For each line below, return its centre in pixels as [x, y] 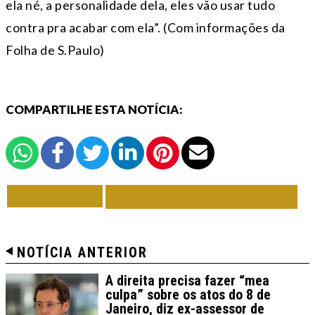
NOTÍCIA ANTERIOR [82, 252]
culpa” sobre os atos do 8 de [188, 294]
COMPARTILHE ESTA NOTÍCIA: [94, 109]
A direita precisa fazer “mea [187, 280]
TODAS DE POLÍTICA [201, 196]
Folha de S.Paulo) [55, 50]
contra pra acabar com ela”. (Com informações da [146, 27]
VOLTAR [59, 195]
